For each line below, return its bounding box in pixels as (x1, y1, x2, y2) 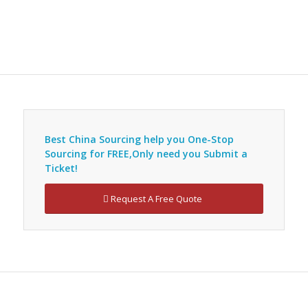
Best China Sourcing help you (44, 132, 188, 146)
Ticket (44, 161, 75, 175)
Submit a (203, 146, 247, 160)
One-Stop (187, 132, 234, 146)
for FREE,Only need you (86, 146, 203, 160)
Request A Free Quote (111, 192, 203, 205)
